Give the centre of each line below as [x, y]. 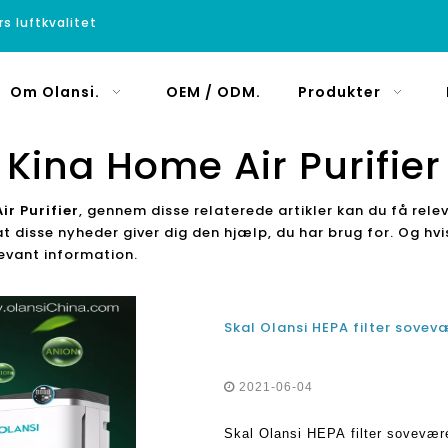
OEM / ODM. [213, 92]
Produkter [339, 92]
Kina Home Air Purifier [224, 165]
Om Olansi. [55, 92]
